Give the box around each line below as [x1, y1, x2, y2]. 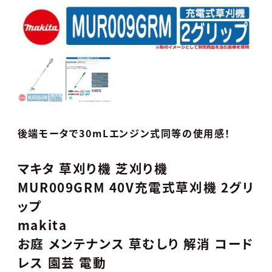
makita [17, 215, 67, 234]
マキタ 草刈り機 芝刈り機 [17, 158, 168, 177]
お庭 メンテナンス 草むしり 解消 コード [17, 234, 254, 253]
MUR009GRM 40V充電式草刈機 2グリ [17, 177, 254, 196]
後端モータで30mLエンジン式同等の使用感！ [17, 125, 231, 140]
